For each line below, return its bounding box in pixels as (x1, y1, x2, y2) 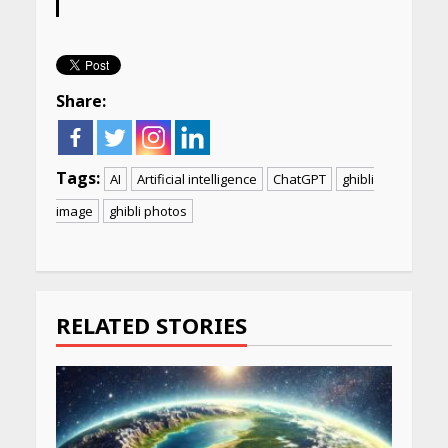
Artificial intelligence (136, 169, 257, 188)
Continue (54, 238, 189, 280)
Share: (55, 89, 106, 112)
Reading (54, 277, 176, 319)
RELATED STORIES (55, 309, 247, 340)
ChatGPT (272, 169, 326, 188)
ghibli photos (108, 201, 187, 220)
